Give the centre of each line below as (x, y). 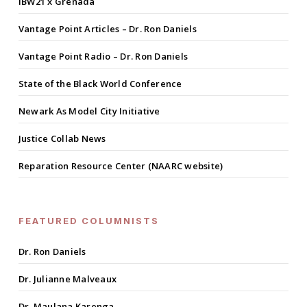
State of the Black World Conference (100, 84)
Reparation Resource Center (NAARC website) (121, 166)
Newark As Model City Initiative (89, 111)
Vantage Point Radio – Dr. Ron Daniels (103, 57)
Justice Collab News (62, 139)
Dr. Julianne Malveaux (67, 279)
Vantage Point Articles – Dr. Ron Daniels (107, 29)
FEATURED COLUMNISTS (88, 221)
